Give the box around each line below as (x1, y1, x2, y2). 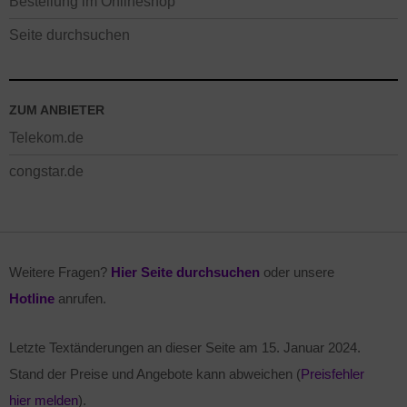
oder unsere (260, 265, 334, 280)
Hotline (9, 292, 55, 306)
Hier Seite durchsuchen (111, 265, 260, 280)
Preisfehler (301, 367, 364, 382)
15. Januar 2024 (262, 341, 357, 355)
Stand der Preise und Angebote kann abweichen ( (9, 367, 301, 382)
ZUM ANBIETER (9, 103, 104, 117)
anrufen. (55, 292, 106, 306)
